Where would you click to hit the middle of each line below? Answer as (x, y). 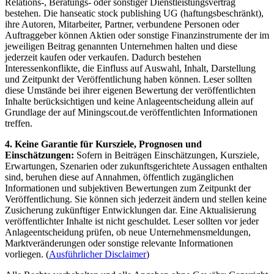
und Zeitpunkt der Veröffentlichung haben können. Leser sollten (128, 79)
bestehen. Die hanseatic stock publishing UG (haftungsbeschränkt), (134, 13)
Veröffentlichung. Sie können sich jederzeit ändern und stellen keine (136, 199)
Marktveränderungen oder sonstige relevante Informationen (119, 243)
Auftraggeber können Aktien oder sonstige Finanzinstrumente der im (137, 35)
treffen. (19, 123)
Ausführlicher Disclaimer (98, 254)
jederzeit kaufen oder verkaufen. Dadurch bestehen (103, 57)
